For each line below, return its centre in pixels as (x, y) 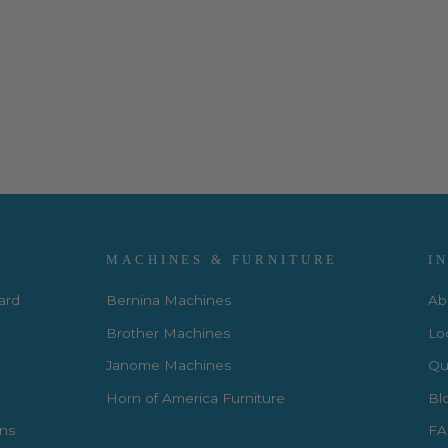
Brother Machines (168, 332)
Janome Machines (169, 365)
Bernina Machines (169, 300)
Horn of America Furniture (196, 397)
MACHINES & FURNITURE (222, 260)
